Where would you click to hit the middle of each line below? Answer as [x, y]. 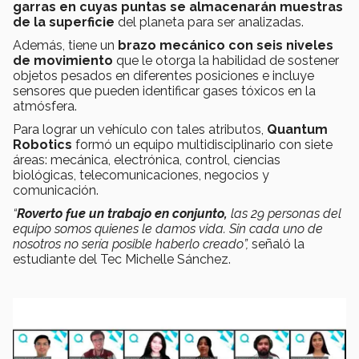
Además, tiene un [65, 46]
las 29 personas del [284, 214]
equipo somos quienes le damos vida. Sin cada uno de [168, 229]
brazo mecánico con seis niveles [226, 46]
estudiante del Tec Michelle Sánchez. [123, 260]
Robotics [42, 145]
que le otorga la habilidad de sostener [226, 61]
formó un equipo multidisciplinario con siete [202, 145]
